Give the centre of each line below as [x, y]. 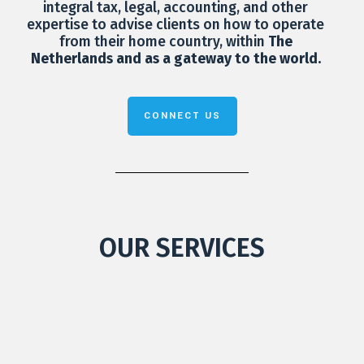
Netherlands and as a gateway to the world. [175, 59]
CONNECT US [182, 116]
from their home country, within [163, 42]
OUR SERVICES [182, 248]
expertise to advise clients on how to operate [175, 25]
